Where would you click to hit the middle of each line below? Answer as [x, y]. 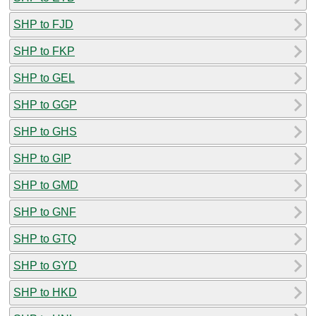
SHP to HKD [45, 292]
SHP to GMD [46, 185]
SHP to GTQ [45, 238]
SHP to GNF [45, 212]
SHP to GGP [45, 104]
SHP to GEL [44, 78]
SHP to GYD [45, 265]
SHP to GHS [45, 131]
